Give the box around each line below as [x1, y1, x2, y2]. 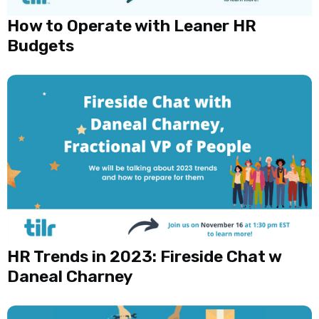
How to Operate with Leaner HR [7, 15, 256, 36]
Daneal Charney [7, 266, 132, 286]
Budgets [7, 35, 74, 56]
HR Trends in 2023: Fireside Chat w [7, 246, 281, 266]
